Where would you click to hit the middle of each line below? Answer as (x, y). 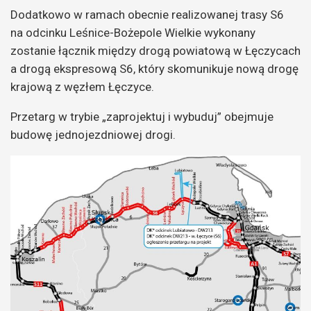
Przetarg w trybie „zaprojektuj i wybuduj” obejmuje (142, 116)
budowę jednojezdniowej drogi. (93, 134)
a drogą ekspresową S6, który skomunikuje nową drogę (154, 68)
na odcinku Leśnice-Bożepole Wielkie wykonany (133, 32)
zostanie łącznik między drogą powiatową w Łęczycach (155, 50)
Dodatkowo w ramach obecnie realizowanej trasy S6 (147, 14)
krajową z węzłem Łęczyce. (82, 86)
